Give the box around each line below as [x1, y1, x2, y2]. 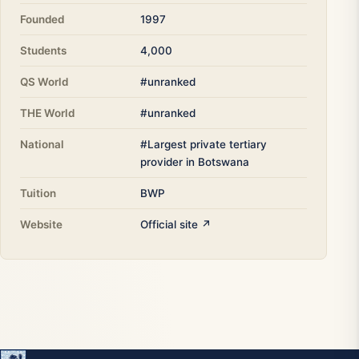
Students [20, 44, 67, 58]
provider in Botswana [140, 155, 249, 169]
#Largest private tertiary [140, 138, 267, 151]
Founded [20, 13, 64, 26]
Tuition [20, 187, 56, 200]
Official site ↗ [140, 218, 212, 232]
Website [20, 218, 63, 232]
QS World [20, 75, 68, 89]
